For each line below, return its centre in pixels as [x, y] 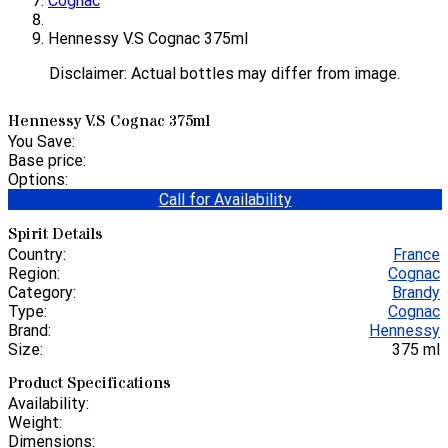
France [416, 255]
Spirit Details [55, 234]
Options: [38, 179]
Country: [37, 255]
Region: [34, 274]
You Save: [41, 141]
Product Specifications [89, 383]
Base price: [47, 160]
